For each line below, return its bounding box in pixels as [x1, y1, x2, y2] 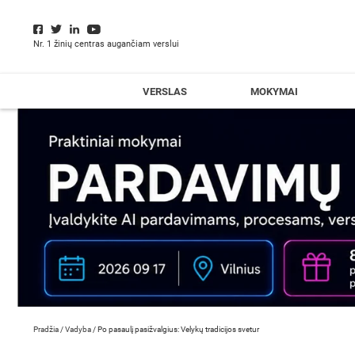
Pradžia [33, 325, 59, 334]
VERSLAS [143, 86, 187, 97]
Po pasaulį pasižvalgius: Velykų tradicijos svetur [97, 325, 259, 334]
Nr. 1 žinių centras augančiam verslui [33, 39, 179, 49]
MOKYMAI [250, 86, 298, 97]
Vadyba [65, 325, 91, 334]
